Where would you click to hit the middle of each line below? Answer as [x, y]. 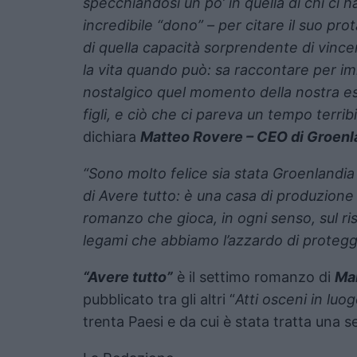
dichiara [112, 136]
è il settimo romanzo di [254, 277]
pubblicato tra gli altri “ [159, 299]
